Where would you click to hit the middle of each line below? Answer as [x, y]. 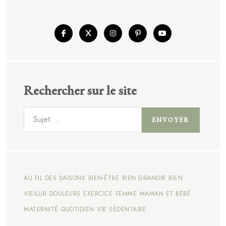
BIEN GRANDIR [144, 178]
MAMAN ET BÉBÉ [165, 193]
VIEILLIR [35, 193]
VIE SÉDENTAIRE [122, 209]
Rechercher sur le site [80, 90]
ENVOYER [171, 120]
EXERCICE [98, 193]
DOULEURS [65, 193]
